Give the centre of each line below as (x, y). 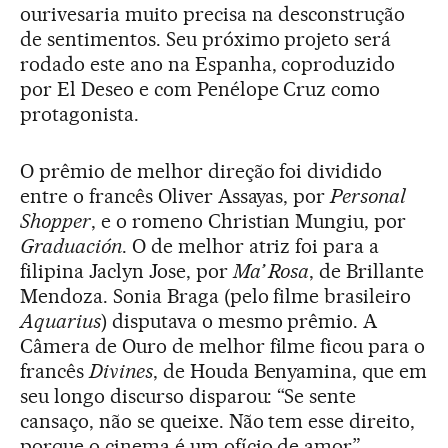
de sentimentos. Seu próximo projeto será (206, 38)
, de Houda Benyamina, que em (290, 370)
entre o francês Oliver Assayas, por (175, 195)
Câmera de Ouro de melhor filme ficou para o (223, 345)
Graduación (71, 245)
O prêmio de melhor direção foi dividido (201, 170)
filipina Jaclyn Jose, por (126, 270)
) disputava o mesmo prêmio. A (239, 320)
